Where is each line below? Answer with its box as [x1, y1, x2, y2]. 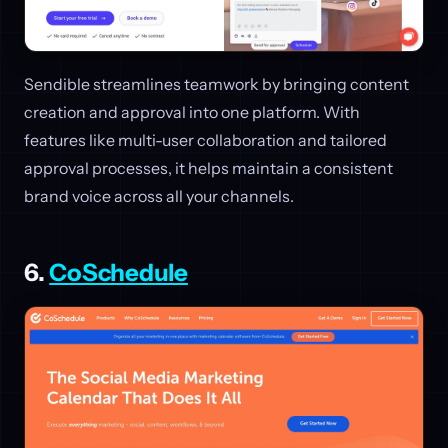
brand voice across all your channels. [24, 186, 294, 207]
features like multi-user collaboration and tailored [24, 130, 387, 151]
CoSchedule [49, 258, 188, 288]
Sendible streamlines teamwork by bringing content [24, 74, 409, 95]
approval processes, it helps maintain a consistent [24, 158, 393, 179]
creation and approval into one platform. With [24, 102, 360, 123]
